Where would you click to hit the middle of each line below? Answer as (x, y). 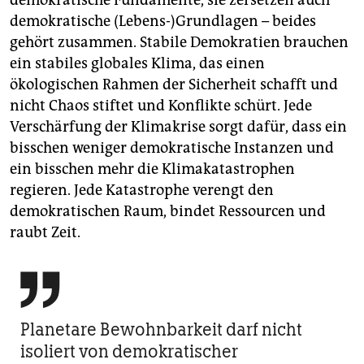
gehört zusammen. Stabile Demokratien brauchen (179, 43)
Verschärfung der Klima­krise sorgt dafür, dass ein (178, 127)
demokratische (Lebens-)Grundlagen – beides (163, 22)
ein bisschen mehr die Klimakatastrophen (152, 169)
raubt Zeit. (45, 233)
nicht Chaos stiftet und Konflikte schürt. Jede (161, 106)
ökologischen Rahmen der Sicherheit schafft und (174, 85)
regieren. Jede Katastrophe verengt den (142, 191)
